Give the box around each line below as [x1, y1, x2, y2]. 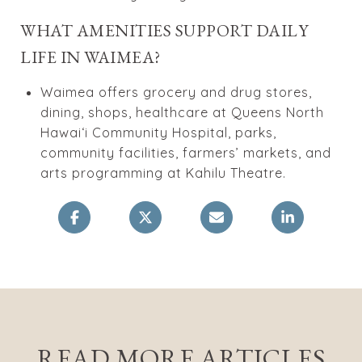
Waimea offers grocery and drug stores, [40, 83, 312, 100]
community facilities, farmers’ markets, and [40, 144, 331, 161]
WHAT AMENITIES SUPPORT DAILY [20, 19, 309, 41]
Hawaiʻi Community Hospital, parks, [40, 124, 276, 141]
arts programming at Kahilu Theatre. [40, 164, 286, 181]
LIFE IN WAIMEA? [20, 45, 161, 68]
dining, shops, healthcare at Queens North [40, 103, 324, 120]
